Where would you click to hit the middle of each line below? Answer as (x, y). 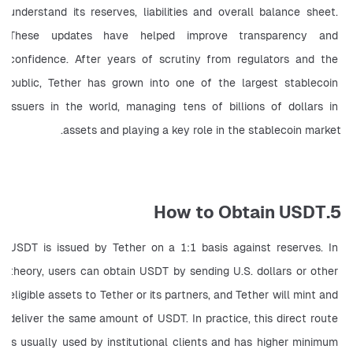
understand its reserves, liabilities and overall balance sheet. (173, 12)
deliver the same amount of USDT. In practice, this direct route (173, 319)
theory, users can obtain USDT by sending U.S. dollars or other (173, 271)
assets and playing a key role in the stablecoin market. (202, 130)
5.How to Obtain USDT (336, 212)
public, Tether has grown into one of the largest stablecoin (173, 83)
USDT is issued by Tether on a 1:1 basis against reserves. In (173, 248)
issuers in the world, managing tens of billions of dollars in (173, 107)
